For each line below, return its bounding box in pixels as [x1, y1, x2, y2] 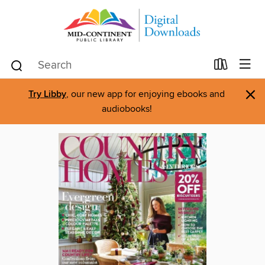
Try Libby [28, 88, 66, 101]
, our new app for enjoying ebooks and [66, 88, 225, 100]
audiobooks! [101, 103, 152, 115]
